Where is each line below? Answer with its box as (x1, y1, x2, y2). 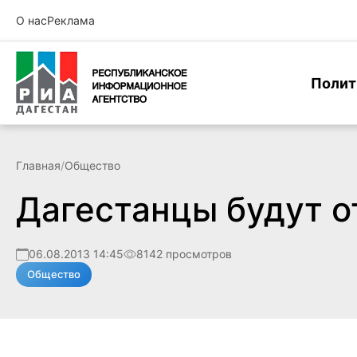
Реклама (47, 14, 95, 27)
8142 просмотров (136, 247, 232, 261)
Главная (16, 159, 61, 172)
